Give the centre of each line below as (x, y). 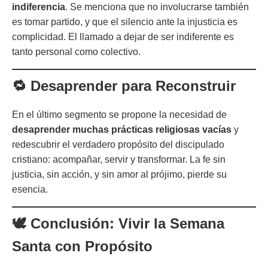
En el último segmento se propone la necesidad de (119, 114)
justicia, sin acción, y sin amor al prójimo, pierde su (119, 174)
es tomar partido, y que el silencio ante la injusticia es (125, 22)
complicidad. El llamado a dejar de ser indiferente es (123, 36)
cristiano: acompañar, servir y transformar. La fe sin (119, 159)
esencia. (30, 189)
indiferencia (39, 7)
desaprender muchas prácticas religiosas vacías (122, 129)
